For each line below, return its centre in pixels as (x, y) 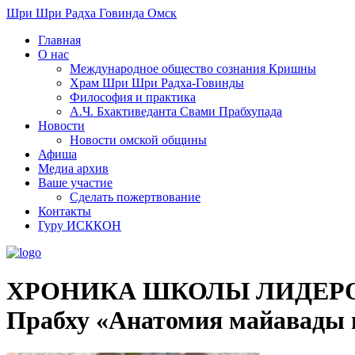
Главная (59, 40)
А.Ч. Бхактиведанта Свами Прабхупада (176, 111)
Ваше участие (75, 183)
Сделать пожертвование (135, 197)
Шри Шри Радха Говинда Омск (92, 13)
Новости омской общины (138, 140)
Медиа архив (73, 168)
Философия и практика (133, 97)
